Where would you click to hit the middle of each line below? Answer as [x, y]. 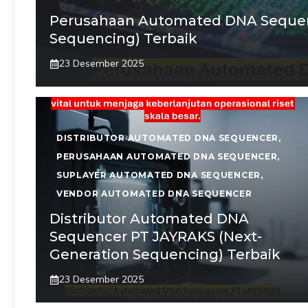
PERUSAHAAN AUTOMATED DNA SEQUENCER [167, 156]
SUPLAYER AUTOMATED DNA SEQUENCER [159, 175]
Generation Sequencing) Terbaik [165, 254]
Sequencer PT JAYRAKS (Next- [156, 236]
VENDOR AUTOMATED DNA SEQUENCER [154, 194]
